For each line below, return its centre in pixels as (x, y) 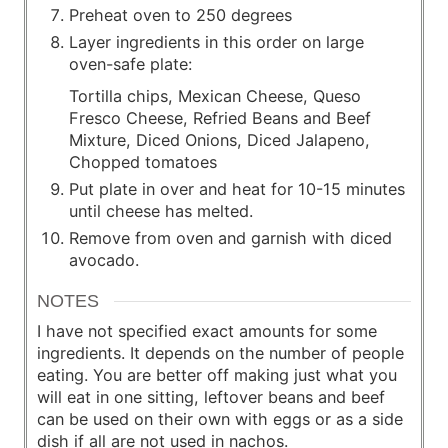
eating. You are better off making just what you (217, 375)
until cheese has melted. (161, 210)
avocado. (104, 259)
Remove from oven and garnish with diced (230, 237)
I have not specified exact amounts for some (207, 331)
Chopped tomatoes (143, 161)
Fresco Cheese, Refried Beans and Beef (220, 117)
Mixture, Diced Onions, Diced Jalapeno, (219, 139)
